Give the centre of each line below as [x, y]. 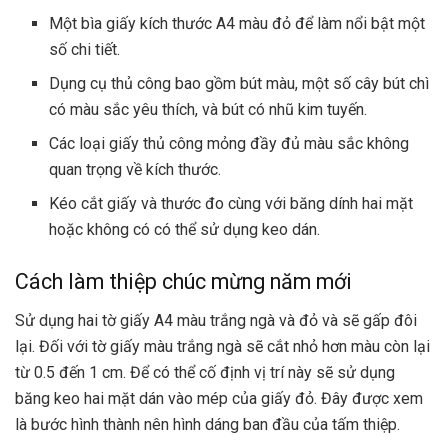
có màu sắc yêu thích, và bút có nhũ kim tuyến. [208, 109]
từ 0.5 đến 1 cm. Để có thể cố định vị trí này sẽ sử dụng [205, 372]
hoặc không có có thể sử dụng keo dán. [185, 229]
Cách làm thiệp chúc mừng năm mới [183, 281]
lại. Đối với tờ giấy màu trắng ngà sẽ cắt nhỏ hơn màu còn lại [222, 346]
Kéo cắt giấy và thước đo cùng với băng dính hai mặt [231, 203]
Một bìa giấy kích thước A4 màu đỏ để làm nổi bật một [237, 23]
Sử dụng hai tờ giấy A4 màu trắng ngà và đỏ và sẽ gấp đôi [216, 320]
